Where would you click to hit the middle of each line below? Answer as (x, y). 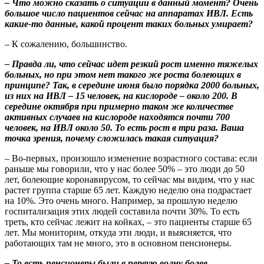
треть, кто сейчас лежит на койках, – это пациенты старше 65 (128, 222)
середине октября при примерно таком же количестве (119, 106)
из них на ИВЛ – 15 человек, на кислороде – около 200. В (121, 95)
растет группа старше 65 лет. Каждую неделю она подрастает (128, 190)
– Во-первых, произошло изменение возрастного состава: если (131, 158)
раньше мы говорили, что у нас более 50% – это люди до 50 (125, 169)
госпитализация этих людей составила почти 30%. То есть (122, 211)
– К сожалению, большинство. (66, 44)
